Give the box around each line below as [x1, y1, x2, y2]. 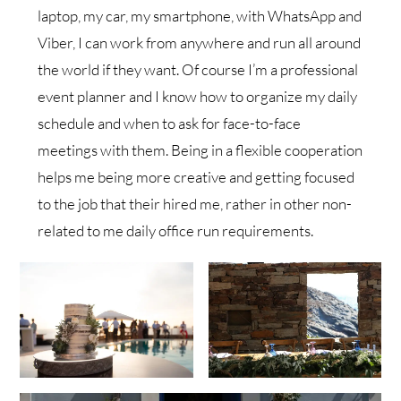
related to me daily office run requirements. [38, 220, 314, 240]
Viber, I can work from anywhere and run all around [38, 32, 362, 52]
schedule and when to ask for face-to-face [38, 113, 302, 132]
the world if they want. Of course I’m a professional [38, 59, 359, 79]
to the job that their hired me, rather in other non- [38, 193, 353, 213]
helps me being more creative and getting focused [38, 166, 355, 186]
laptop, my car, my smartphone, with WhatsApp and [38, 5, 363, 25]
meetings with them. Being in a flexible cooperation [38, 140, 363, 159]
